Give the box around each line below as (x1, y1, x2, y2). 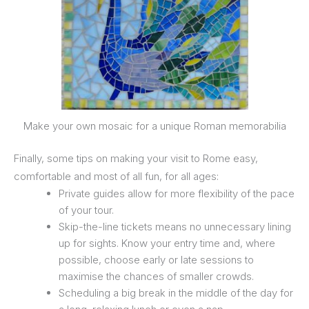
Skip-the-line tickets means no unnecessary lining (59, 220, 291, 234)
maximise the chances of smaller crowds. (59, 270, 254, 283)
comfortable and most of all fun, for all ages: (14, 170, 219, 183)
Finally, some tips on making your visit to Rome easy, (14, 152, 258, 166)
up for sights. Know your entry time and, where (59, 237, 275, 250)
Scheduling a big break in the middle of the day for (59, 286, 293, 300)
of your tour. (59, 203, 114, 217)
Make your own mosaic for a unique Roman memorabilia (23, 119, 286, 132)
